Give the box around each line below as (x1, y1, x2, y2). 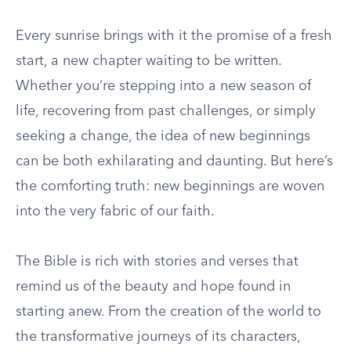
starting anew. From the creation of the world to (16, 305, 321, 319)
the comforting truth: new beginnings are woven (16, 179, 324, 194)
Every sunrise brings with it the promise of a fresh (16, 29, 332, 43)
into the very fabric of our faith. (16, 204, 215, 219)
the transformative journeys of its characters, (16, 330, 300, 344)
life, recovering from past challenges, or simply (16, 104, 316, 118)
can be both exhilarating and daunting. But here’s (16, 154, 333, 168)
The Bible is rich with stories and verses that (16, 255, 299, 269)
